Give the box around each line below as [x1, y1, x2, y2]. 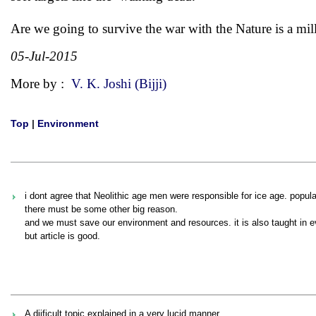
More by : [11, 76, 71, 91]
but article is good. [25, 231, 100, 241]
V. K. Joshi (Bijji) [71, 76, 166, 91]
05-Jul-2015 [11, 49, 78, 63]
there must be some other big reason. [25, 204, 178, 214]
